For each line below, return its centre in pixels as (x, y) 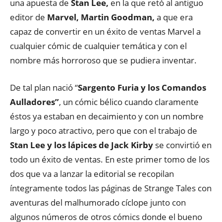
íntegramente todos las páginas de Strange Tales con (111, 188)
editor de (28, 17)
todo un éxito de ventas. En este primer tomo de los (110, 159)
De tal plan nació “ (44, 87)
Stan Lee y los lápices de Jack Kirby (82, 145)
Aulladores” (34, 102)
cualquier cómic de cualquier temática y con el (98, 46)
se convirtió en (182, 145)
